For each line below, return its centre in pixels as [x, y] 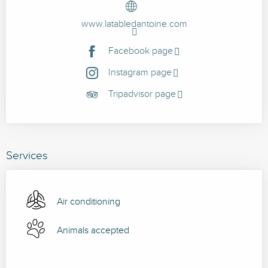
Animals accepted [93, 231]
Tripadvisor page [142, 95]
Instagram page [140, 73]
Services [27, 156]
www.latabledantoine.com [134, 25]
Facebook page [141, 51]
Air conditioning [89, 202]
